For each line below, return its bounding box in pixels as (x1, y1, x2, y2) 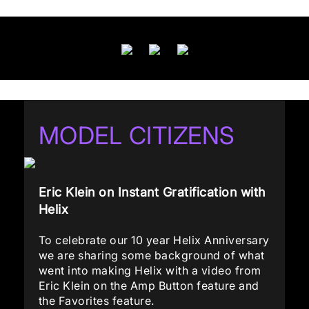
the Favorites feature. (38, 294, 154, 308)
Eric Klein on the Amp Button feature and (38, 279, 259, 292)
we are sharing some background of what (38, 248, 265, 262)
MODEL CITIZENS (38, 121, 235, 150)
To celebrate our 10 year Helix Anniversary (38, 233, 270, 247)
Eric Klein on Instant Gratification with (38, 185, 266, 199)
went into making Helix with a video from (38, 263, 261, 277)
